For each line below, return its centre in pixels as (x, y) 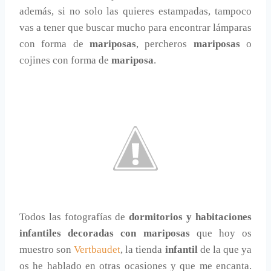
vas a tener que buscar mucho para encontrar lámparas (135, 28)
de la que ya (225, 250)
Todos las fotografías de (74, 217)
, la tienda (143, 250)
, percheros (165, 44)
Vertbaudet (97, 250)
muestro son (47, 250)
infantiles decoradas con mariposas (105, 233)
